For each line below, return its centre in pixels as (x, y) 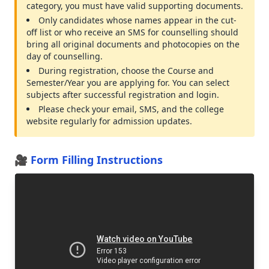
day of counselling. (65, 56)
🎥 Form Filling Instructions (89, 160)
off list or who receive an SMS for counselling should (132, 32)
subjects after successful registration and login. (123, 95)
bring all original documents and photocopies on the (133, 44)
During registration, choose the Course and (126, 71)
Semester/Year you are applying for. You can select (128, 83)
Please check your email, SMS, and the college (131, 109)
